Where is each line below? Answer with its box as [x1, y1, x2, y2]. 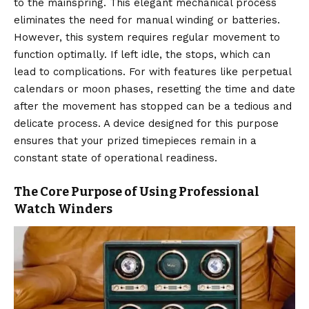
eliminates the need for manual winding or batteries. [14, 14, 280, 27]
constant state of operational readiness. [14, 152, 217, 165]
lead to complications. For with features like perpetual [14, 66, 291, 79]
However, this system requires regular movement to [14, 31, 280, 44]
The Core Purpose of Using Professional [14, 184, 259, 200]
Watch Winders [14, 201, 112, 217]
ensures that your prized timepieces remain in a [14, 134, 257, 148]
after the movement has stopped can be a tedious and [14, 100, 292, 113]
